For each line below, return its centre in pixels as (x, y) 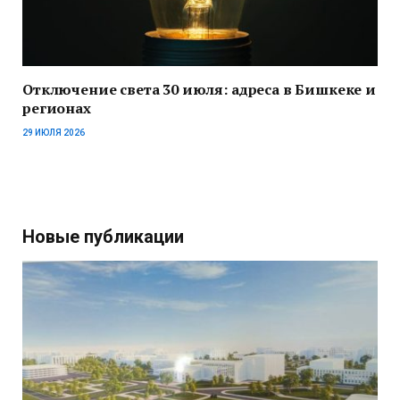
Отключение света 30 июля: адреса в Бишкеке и (199, 90)
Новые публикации (103, 237)
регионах (57, 108)
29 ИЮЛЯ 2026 (54, 133)
